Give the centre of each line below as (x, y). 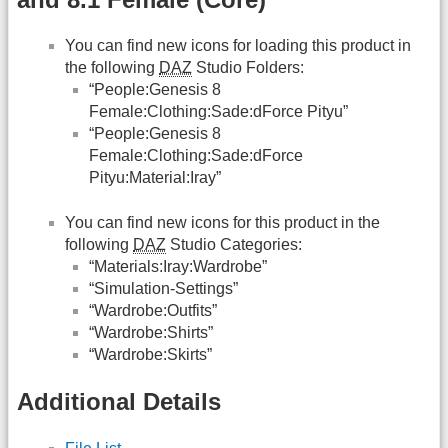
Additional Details (119, 401)
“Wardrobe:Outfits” (153, 310)
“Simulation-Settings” (163, 288)
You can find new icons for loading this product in (238, 46)
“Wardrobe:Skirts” (150, 354)
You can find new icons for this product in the (222, 222)
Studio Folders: (248, 68)
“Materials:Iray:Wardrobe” (178, 266)
